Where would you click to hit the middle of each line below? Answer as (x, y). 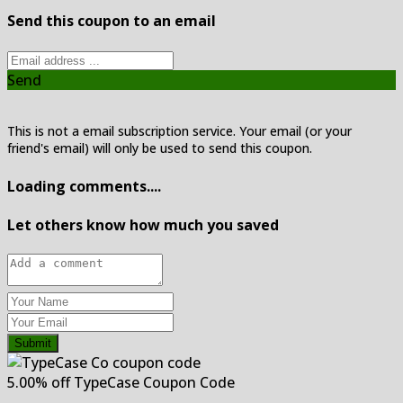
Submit (33, 344)
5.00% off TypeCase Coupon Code (121, 383)
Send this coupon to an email (112, 21)
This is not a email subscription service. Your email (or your (179, 131)
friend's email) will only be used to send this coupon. (160, 148)
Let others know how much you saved (143, 224)
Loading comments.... (84, 186)
